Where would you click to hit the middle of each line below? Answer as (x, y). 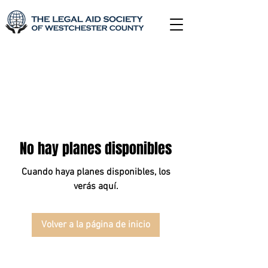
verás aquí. (96, 187)
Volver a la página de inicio (96, 225)
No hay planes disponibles (96, 149)
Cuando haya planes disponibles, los (96, 172)
